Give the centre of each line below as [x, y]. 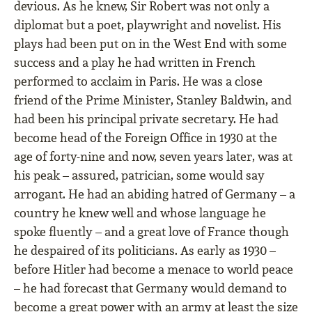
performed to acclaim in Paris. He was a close [138, 81]
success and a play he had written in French [135, 63]
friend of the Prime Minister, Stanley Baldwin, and [153, 100]
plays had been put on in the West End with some [150, 44]
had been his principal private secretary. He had [146, 119]
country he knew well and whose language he [140, 213]
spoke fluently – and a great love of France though [151, 232]
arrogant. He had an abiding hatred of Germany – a [155, 194]
